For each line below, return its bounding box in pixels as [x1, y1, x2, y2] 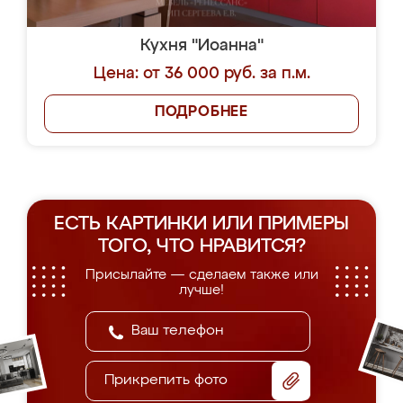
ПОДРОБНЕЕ [154, 105, 249, 120]
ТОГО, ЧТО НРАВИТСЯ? [97, 237, 306, 256]
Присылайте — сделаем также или [85, 268, 318, 282]
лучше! [179, 283, 224, 297]
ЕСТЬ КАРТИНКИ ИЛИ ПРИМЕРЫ [54, 215, 349, 234]
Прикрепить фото [104, 373, 228, 388]
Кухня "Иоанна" [139, 38, 264, 54]
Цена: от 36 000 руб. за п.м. [93, 66, 310, 82]
